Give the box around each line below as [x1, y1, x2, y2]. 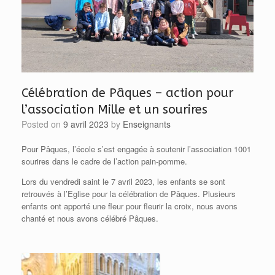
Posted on [27, 117, 63, 130]
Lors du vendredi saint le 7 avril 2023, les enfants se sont [21, 175, 225, 187]
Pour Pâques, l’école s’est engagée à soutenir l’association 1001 [21, 142, 251, 155]
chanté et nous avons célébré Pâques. [21, 212, 158, 224]
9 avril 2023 [63, 117, 109, 130]
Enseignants [123, 117, 171, 130]
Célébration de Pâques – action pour [21, 85, 233, 100]
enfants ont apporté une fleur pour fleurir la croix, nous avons [21, 199, 238, 212]
